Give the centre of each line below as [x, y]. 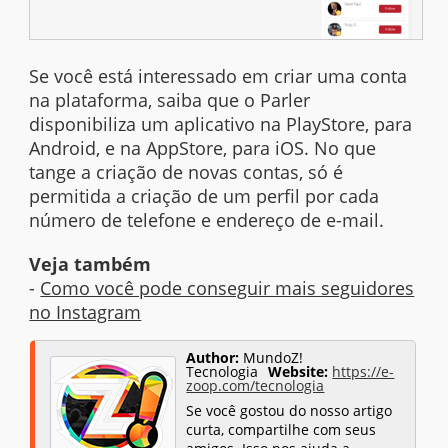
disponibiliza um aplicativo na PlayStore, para [221, 124]
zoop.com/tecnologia [255, 385]
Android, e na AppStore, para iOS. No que [203, 148]
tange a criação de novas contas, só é [186, 172]
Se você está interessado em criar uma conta [218, 76]
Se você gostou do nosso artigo [289, 410]
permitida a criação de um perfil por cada [204, 196]
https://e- [363, 371]
